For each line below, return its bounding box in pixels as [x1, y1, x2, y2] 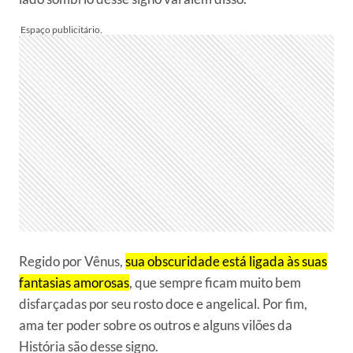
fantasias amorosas [19, 274, 129, 292]
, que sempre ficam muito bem [129, 274, 301, 292]
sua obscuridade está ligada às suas [125, 253, 327, 270]
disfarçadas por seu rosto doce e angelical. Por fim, [19, 295, 307, 313]
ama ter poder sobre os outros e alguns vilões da [19, 317, 292, 334]
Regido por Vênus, [19, 253, 125, 270]
